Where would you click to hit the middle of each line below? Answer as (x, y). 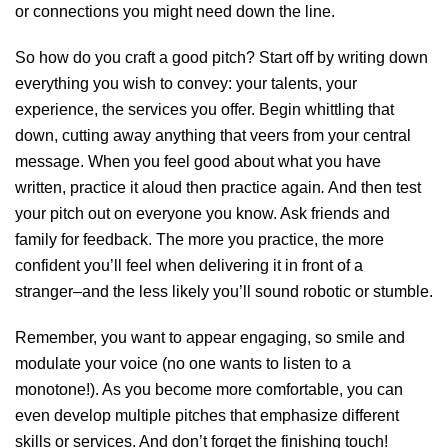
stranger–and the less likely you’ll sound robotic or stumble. (224, 292)
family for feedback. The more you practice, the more (199, 240)
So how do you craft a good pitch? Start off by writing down (221, 58)
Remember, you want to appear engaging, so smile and (210, 338)
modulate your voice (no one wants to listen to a (183, 364)
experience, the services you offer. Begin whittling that (204, 110)
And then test (373, 188)
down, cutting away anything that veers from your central (213, 136)
